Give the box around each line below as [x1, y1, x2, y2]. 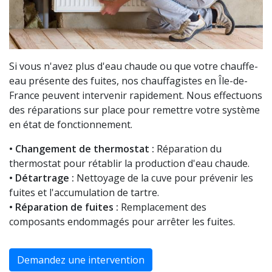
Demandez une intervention [17, 253, 144, 267]
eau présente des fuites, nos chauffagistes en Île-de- [9, 74, 248, 88]
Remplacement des [118, 200, 206, 214]
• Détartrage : [9, 171, 74, 185]
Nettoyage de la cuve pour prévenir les [74, 171, 253, 185]
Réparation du [154, 142, 222, 156]
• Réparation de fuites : [9, 200, 118, 214]
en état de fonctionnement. [9, 118, 132, 132]
